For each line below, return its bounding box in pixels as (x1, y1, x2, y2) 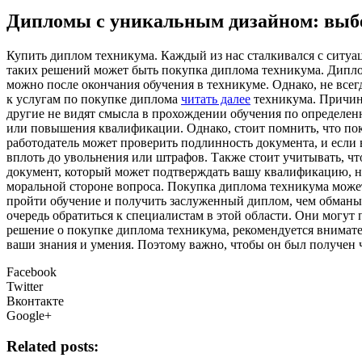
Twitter (6, 279, 43, 293)
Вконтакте (6, 293, 64, 308)
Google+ (6, 308, 52, 322)
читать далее (181, 91, 250, 106)
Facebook (6, 264, 57, 279)
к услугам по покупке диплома (6, 91, 181, 106)
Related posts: (6, 338, 99, 356)
